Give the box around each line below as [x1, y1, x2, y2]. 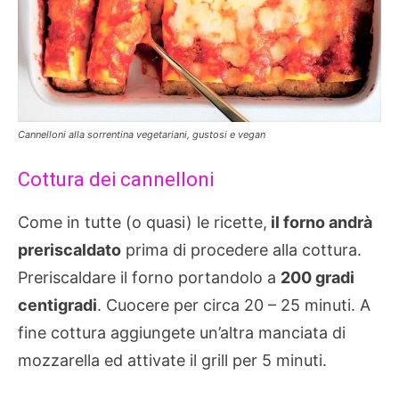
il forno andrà [267, 213, 372, 232]
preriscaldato [18, 240, 121, 260]
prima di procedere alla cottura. [121, 240, 362, 260]
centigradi [18, 296, 97, 315]
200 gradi [281, 268, 354, 288]
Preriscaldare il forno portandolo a [18, 268, 281, 288]
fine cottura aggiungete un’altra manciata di [18, 323, 346, 343]
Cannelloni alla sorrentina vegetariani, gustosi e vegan [18, 128, 265, 142]
